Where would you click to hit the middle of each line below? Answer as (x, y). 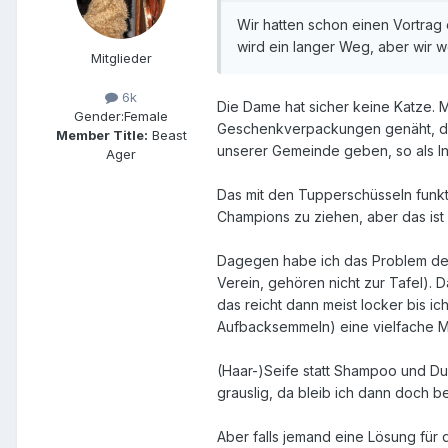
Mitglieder (121, 57)
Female (146, 115)
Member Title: (101, 134)
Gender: (99, 115)
